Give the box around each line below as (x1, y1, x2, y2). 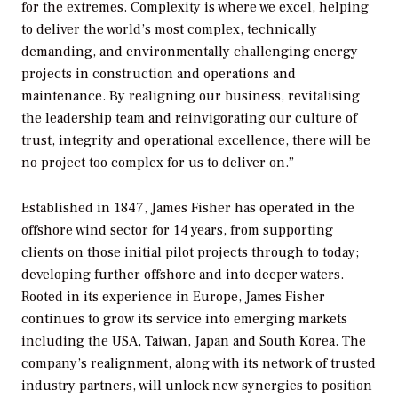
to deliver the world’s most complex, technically (21, 20, 317, 39)
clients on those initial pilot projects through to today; (21, 243, 359, 262)
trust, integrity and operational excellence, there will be (21, 131, 370, 150)
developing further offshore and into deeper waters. (21, 266, 344, 284)
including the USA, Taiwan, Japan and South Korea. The (21, 332, 366, 351)
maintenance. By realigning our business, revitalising (21, 87, 360, 106)
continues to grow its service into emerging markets (21, 310, 347, 329)
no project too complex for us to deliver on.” (21, 154, 294, 172)
